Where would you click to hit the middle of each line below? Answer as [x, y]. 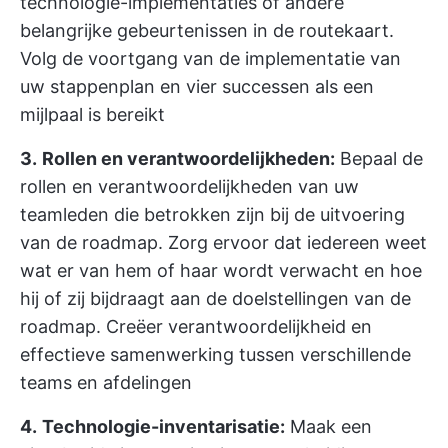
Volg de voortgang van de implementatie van [210, 58]
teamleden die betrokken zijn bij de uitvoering [212, 214]
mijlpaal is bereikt [92, 114]
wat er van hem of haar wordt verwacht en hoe [221, 270]
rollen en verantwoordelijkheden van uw [189, 186]
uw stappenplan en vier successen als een [197, 86]
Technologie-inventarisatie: [163, 426]
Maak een [328, 426]
